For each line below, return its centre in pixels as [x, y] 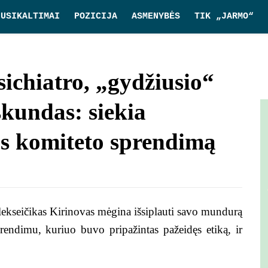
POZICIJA [96, 16]
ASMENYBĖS [156, 16]
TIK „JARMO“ [224, 16]
